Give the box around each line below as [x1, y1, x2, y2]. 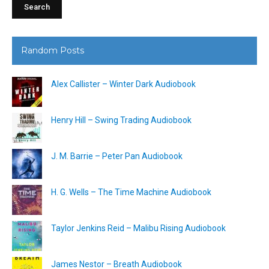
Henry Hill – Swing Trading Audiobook [51, 115, 192, 125]
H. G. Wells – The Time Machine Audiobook [51, 187, 211, 197]
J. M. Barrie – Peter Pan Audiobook [51, 151, 183, 161]
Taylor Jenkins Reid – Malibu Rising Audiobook [51, 223, 226, 233]
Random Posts [21, 44, 84, 56]
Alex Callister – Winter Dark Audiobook [51, 79, 196, 89]
